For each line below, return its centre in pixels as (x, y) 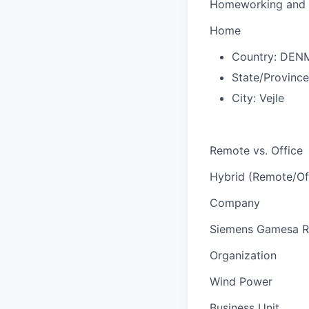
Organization (243, 255)
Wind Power (241, 281)
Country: (254, 56)
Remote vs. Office (256, 150)
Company (235, 202)
